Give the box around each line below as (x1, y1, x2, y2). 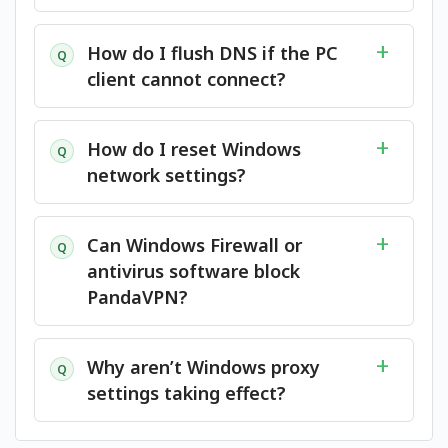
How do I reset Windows (87, 137, 301, 161)
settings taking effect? (87, 381, 286, 405)
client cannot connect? (87, 67, 286, 91)
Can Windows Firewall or (87, 233, 302, 257)
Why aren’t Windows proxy (87, 355, 320, 379)
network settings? (87, 163, 246, 187)
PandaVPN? (87, 285, 188, 309)
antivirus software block (87, 259, 300, 283)
